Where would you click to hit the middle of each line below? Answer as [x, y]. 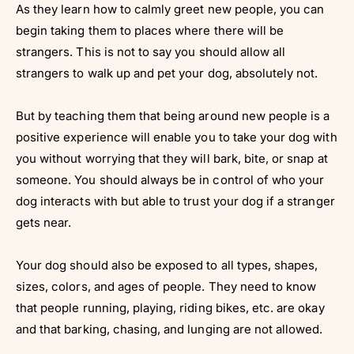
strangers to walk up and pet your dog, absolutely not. [167, 73]
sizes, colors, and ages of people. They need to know [166, 286]
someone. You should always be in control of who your [170, 179]
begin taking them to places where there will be [150, 30]
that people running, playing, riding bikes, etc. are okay [170, 307]
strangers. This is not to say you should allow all [151, 51]
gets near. [44, 222]
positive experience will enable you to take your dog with [177, 137]
